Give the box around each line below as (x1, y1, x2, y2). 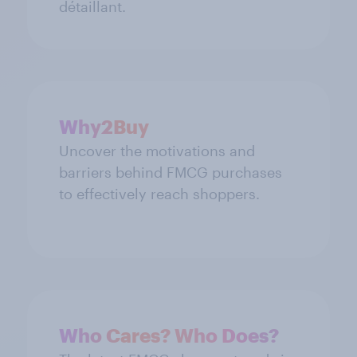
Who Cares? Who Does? (59, 323, 279, 347)
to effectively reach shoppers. (59, 184, 260, 202)
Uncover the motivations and (59, 141, 255, 159)
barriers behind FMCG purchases (59, 163, 282, 181)
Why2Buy (59, 114, 149, 138)
